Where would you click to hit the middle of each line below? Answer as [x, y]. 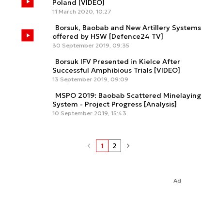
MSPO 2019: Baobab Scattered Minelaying [128, 95]
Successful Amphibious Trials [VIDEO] [116, 70]
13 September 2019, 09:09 [90, 79]
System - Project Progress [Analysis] [115, 104]
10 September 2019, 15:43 [89, 113]
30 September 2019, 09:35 [91, 45]
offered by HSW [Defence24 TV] [108, 36]
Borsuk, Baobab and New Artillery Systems [128, 27]
